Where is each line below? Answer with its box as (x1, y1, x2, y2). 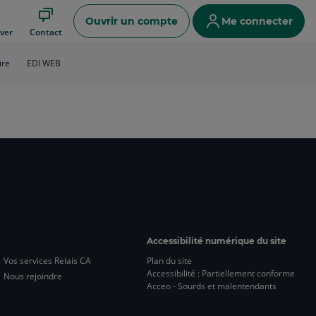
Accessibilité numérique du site (147, 236, 286, 246)
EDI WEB (26, 57, 61, 69)
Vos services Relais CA (3, 255, 91, 267)
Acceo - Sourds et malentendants (147, 280, 276, 292)
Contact (29, 26, 62, 38)
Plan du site (147, 255, 192, 267)
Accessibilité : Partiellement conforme (147, 267, 295, 279)
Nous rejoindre (3, 270, 62, 282)
